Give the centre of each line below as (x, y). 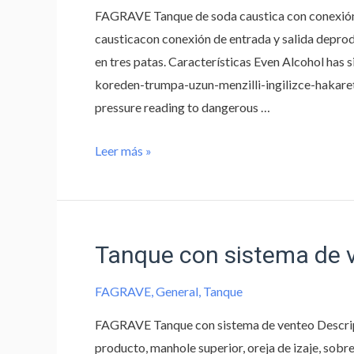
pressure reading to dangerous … (183, 107)
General (177, 291)
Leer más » (123, 150)
